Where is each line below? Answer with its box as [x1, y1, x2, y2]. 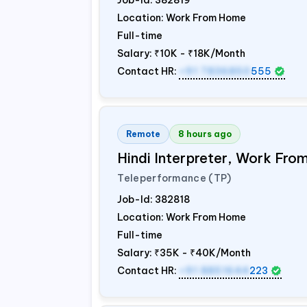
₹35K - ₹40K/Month [154, 247, 251, 259]
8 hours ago [178, 129, 232, 139]
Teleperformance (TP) [117, 172, 232, 184]
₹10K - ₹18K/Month [154, 47, 246, 60]
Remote [126, 129, 161, 139]
